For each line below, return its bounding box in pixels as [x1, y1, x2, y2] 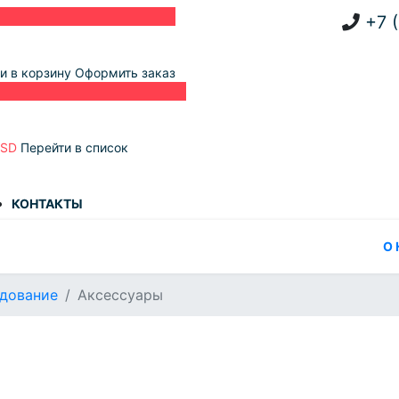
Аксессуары [77, 286, 163, 304]
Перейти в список [20, 140, 128, 155]
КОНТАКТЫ [12, 196, 83, 211]
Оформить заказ [75, 65, 175, 80]
